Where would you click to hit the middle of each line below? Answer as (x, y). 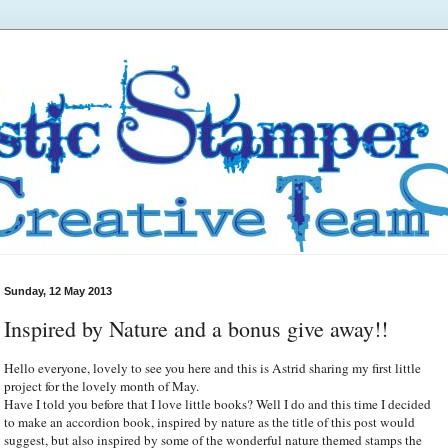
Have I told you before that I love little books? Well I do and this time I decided (217, 403)
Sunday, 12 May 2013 (58, 291)
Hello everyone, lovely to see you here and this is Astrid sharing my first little (212, 367)
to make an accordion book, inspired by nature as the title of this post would (209, 421)
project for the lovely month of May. (101, 385)
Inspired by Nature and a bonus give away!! (196, 328)
